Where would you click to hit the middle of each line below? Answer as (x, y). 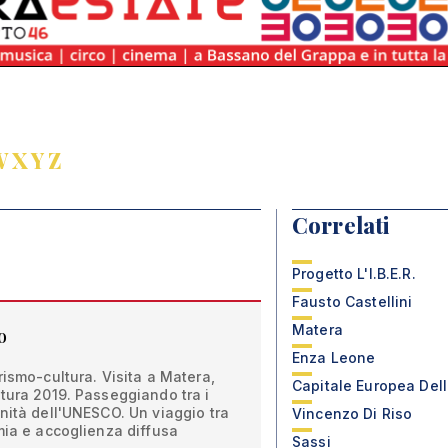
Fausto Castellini (352, 301)
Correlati (341, 225)
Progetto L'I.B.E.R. (354, 273)
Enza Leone (334, 357)
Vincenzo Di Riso (352, 413)
